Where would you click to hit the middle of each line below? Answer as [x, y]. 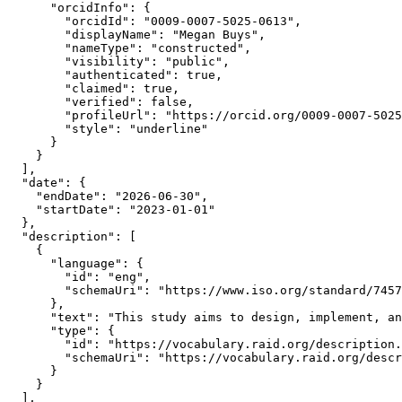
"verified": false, [100, 102]
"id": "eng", [79, 277]
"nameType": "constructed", [129, 48]
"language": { [75, 263]
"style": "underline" [108, 129]
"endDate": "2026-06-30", [108, 196]
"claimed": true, [93, 88]
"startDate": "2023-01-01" [111, 210]
